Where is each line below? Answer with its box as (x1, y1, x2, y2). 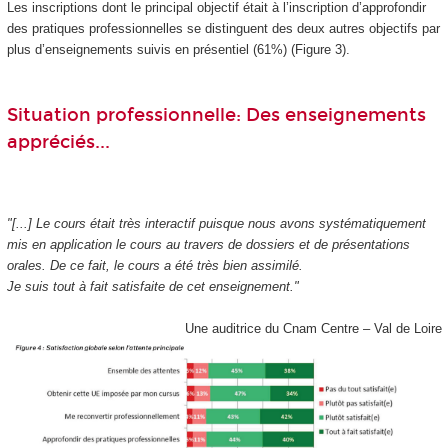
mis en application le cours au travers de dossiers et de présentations (6, 236, 410, 252)
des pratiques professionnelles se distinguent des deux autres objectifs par (6, 21, 440, 37)
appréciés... (6, 131, 110, 154)
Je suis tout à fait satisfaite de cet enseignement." (6, 278, 299, 294)
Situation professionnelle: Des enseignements (6, 104, 426, 127)
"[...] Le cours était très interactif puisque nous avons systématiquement (6, 215, 426, 231)
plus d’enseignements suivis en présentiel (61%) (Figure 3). (6, 42, 350, 58)
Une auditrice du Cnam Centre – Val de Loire (184, 320, 442, 336)
